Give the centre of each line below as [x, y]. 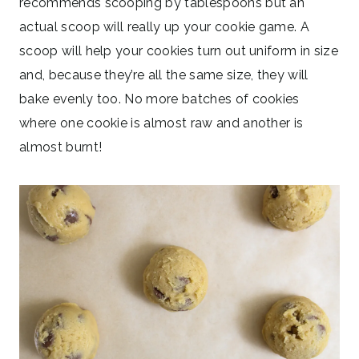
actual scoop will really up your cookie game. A [165, 26]
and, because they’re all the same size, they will [164, 75]
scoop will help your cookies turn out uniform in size [179, 50]
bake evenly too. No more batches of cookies [159, 99]
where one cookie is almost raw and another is [161, 123]
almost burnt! [61, 147]
